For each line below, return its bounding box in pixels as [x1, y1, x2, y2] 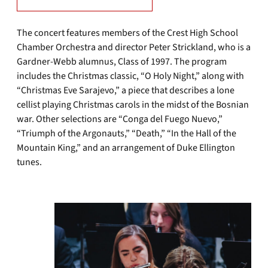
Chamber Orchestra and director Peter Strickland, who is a [17, 41, 251, 54]
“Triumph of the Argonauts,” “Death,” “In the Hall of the [17, 127, 236, 140]
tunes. [17, 156, 44, 169]
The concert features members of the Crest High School [17, 26, 238, 39]
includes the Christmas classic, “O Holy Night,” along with [17, 69, 244, 83]
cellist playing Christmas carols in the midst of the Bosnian [17, 98, 249, 111]
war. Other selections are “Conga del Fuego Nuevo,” [17, 112, 223, 126]
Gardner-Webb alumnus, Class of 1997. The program [17, 55, 227, 68]
